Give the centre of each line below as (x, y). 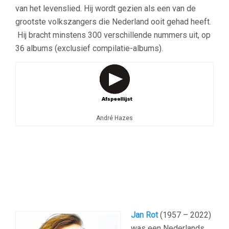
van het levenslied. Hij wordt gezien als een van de (106, 9)
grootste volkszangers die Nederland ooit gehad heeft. (113, 22)
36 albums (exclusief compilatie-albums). (89, 49)
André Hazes (114, 118)
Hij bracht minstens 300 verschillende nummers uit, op (113, 35)
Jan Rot (144, 215)
